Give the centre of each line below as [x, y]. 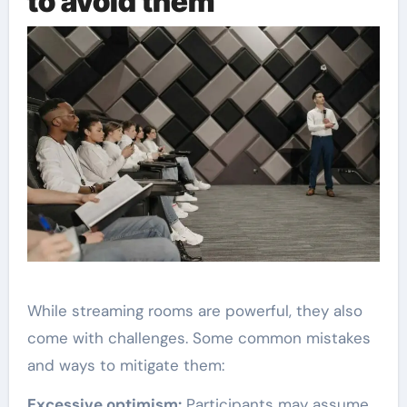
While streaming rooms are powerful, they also [194, 310]
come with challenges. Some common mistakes [199, 338]
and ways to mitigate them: [125, 365]
